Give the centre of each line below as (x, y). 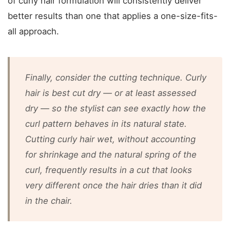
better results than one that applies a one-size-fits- (113, 16)
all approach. (33, 31)
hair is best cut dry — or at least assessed (111, 93)
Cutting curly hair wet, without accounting (110, 139)
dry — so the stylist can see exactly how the (116, 108)
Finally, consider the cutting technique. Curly (116, 78)
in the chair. (49, 201)
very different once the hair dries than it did (113, 185)
